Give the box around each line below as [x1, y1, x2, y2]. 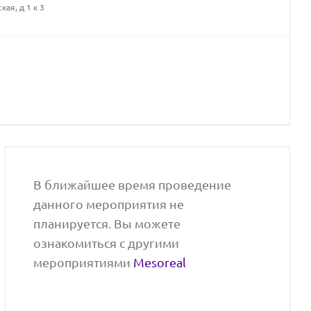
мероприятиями [33, 255, 134, 269]
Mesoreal [133, 255, 187, 269]
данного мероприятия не [33, 197, 185, 211]
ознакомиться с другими [33, 236, 180, 250]
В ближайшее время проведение [33, 178, 232, 192]
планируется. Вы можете [33, 217, 181, 230]
